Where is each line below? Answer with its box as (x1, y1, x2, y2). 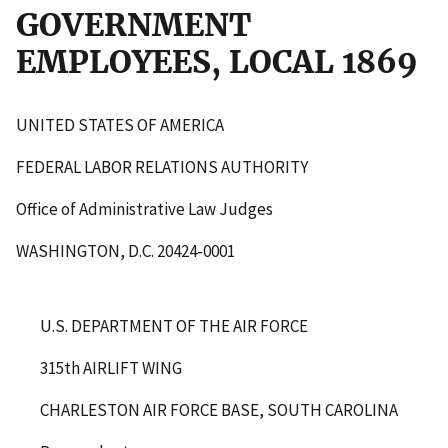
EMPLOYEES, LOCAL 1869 (16, 41, 418, 82)
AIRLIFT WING (83, 356, 182, 379)
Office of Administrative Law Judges (16, 197, 273, 220)
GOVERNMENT (16, 4, 251, 45)
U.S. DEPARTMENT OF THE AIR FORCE (40, 314, 308, 337)
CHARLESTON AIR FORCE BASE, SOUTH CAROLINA (40, 398, 398, 421)
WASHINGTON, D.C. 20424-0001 (16, 239, 235, 262)
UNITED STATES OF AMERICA (16, 113, 224, 136)
